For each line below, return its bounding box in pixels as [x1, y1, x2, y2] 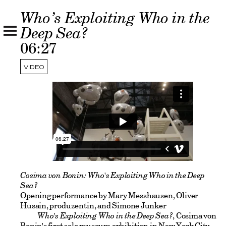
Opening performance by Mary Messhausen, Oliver [20, 190, 199, 201]
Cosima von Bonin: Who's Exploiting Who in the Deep [20, 169, 205, 181]
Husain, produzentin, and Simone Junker [20, 200, 166, 211]
